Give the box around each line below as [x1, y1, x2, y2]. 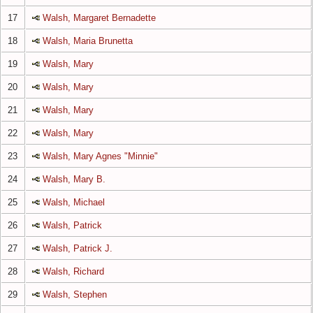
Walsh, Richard [43, 265, 105, 277]
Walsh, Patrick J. [43, 242, 113, 254]
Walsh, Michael [43, 196, 105, 208]
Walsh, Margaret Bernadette [43, 12, 156, 23]
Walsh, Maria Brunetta [43, 35, 133, 46]
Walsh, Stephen [43, 289, 108, 300]
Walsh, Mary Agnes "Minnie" [43, 150, 159, 161]
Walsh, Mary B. [43, 173, 106, 184]
